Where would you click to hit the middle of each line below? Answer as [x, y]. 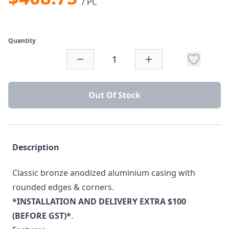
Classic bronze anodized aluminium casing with [104, 173]
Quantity [22, 41]
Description [36, 147]
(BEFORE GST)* [42, 216]
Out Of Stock [114, 95]
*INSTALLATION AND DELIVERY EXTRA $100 [99, 202]
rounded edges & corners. [63, 187]
